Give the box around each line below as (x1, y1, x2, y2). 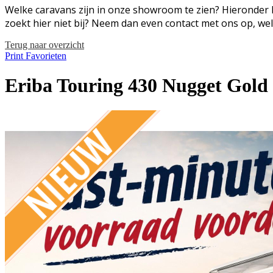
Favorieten (26, 50, 66, 61)
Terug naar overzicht (5, 39, 84, 50)
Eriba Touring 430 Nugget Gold (5, 74, 268, 97)
